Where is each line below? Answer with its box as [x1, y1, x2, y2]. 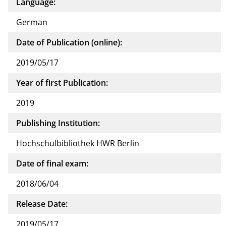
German [16, 16, 47, 28]
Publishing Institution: [16, 117, 100, 129]
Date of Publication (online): [16, 36, 122, 48]
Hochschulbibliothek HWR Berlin [16, 137, 139, 149]
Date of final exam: [16, 157, 88, 169]
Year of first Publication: [16, 77, 108, 88]
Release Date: [16, 198, 68, 209]
